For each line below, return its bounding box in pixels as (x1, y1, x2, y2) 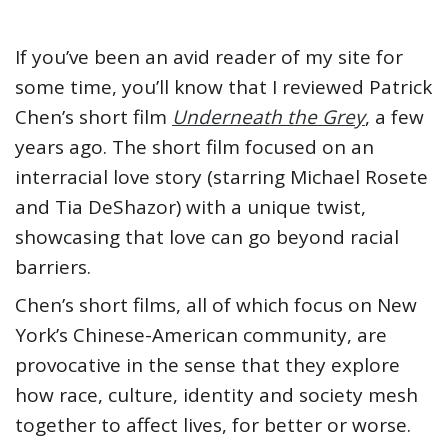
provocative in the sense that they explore (15, 352, 400, 379)
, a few (365, 104, 424, 131)
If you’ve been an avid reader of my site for (15, 44, 403, 71)
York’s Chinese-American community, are (15, 322, 387, 349)
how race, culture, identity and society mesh (15, 382, 418, 409)
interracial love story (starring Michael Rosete (15, 164, 428, 191)
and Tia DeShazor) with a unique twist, (15, 194, 366, 221)
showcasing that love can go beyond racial (15, 224, 399, 251)
